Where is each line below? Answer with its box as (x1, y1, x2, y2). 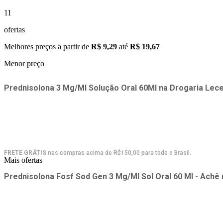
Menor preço (4, 59, 44, 68)
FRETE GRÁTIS (4, 149, 46, 156)
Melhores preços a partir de (4, 42, 91, 51)
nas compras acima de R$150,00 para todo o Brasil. (46, 149, 191, 156)
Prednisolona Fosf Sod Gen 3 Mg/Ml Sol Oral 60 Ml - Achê (4, 171, 220, 181)
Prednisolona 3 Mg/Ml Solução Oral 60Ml (4, 83, 157, 93)
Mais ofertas (4, 155, 42, 164)
